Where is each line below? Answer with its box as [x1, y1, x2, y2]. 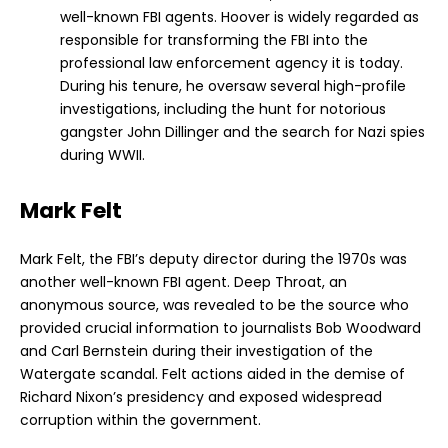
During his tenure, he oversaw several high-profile [60, 76, 406, 97]
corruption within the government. [20, 410, 261, 431]
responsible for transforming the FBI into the [60, 30, 368, 51]
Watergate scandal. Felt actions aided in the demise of [20, 364, 405, 385]
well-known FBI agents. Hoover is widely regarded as [60, 7, 419, 28]
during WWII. [60, 145, 145, 166]
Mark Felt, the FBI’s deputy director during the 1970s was [20, 249, 407, 270]
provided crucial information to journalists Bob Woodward [20, 318, 421, 339]
